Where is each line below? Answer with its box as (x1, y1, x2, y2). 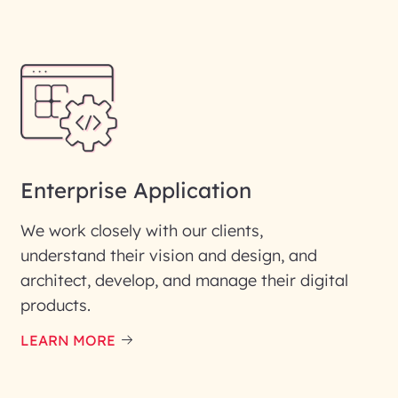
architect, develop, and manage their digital (20, 270, 348, 291)
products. (20, 295, 91, 315)
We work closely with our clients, (20, 220, 263, 241)
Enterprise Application (20, 177, 251, 203)
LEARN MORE (20, 331, 115, 349)
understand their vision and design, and (20, 245, 317, 266)
